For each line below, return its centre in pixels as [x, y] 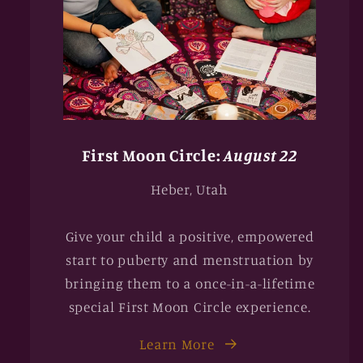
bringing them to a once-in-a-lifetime [190, 283]
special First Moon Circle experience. [190, 306]
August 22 [261, 156]
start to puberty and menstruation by [190, 259]
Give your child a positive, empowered [190, 236]
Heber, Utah [190, 189]
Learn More [177, 344]
